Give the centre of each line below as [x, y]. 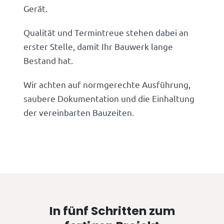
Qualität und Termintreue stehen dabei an [106, 32]
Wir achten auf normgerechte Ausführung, [107, 84]
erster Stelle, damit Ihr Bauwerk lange [98, 46]
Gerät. [36, 8]
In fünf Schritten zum [112, 210]
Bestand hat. [48, 60]
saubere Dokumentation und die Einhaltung [109, 98]
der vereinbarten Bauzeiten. [79, 112]
